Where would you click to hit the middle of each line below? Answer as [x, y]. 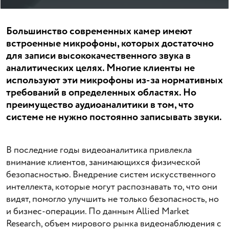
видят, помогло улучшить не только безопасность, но [112, 199]
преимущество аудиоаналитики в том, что [100, 105]
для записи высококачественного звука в [98, 56]
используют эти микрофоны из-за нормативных [114, 81]
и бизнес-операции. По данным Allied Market [98, 212]
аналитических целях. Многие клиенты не [100, 68]
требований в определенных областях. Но [101, 93]
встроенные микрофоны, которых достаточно [110, 44]
